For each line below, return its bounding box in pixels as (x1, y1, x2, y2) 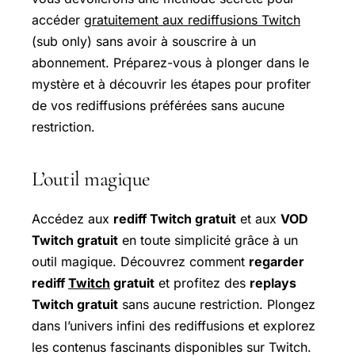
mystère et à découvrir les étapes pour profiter (32, 76, 311, 92)
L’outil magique (32, 166, 151, 191)
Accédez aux (32, 210, 113, 227)
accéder (32, 12, 84, 28)
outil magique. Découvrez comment (32, 253, 249, 269)
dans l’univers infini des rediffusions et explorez (32, 317, 315, 334)
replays (250, 274, 296, 291)
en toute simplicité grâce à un (118, 231, 298, 248)
